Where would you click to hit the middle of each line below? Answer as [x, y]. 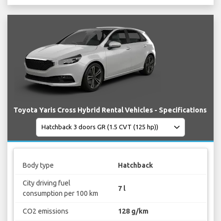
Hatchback [135, 166]
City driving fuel [46, 183]
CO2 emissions [45, 211]
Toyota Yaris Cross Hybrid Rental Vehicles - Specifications [110, 110]
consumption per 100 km [60, 194]
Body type [38, 166]
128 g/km [133, 211]
